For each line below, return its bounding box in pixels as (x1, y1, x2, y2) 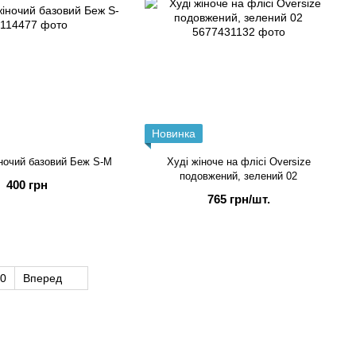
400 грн (6, 178, 48, 192)
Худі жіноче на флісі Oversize (166, 156, 311, 168)
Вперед (22, 272, 65, 285)
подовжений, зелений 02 (180, 170, 297, 183)
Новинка (152, 127, 195, 141)
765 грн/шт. (207, 192, 270, 207)
